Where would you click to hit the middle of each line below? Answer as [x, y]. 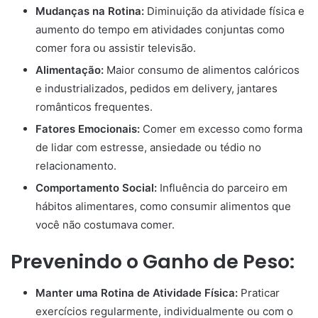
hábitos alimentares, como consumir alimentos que [163, 206]
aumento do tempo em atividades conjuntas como [160, 29]
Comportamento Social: [96, 187]
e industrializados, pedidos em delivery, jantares [157, 88]
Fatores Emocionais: [88, 128]
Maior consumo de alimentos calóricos [202, 70]
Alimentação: [70, 70]
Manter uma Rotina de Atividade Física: [137, 293]
